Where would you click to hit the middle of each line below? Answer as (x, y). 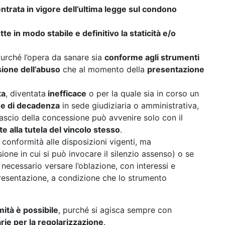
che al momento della (104, 69)
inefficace (66, 93)
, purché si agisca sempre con (115, 210)
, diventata (26, 93)
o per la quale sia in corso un (143, 93)
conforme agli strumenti (152, 57)
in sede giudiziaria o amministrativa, (129, 105)
